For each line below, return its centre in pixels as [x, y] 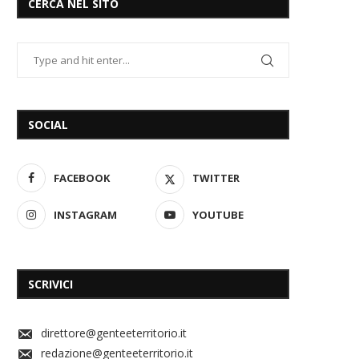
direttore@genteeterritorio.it [114, 333]
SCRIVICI [50, 284]
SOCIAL [48, 124]
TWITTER [216, 177]
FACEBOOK [82, 177]
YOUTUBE [218, 214]
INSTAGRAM [85, 214]
